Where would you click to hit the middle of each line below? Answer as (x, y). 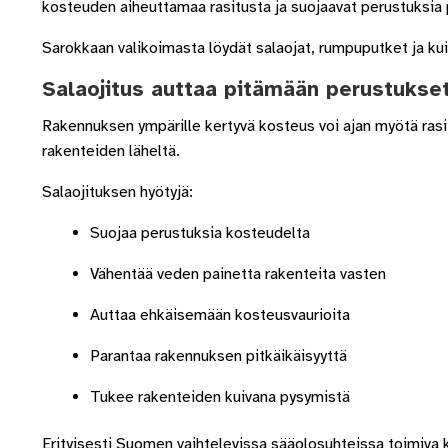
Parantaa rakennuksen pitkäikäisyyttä (218, 355)
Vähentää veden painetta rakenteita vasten (237, 273)
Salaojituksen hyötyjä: (117, 191)
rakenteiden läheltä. (110, 150)
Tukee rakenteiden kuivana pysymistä (219, 396)
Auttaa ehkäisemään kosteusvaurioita (219, 314)
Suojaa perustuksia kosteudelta (199, 232)
